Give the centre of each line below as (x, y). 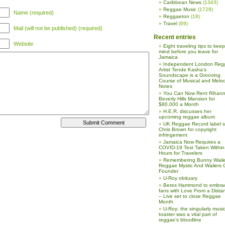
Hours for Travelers (181, 153)
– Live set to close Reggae (190, 196)
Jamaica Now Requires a (192, 142)
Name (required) (34, 13)
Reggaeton (176, 16)
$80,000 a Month (179, 104)
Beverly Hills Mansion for (187, 99)
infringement (173, 135)
